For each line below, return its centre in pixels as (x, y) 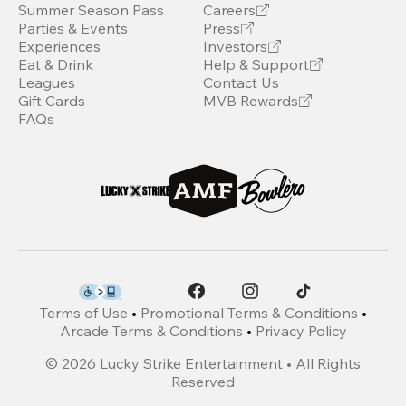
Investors (235, 47)
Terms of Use (83, 313)
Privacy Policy (301, 331)
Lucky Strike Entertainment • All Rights (230, 364)
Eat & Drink (56, 65)
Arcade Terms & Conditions (151, 331)
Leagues (47, 83)
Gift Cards (52, 101)
